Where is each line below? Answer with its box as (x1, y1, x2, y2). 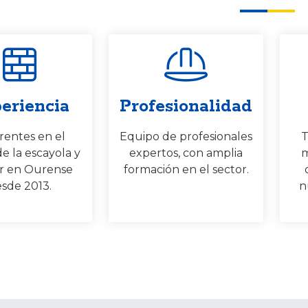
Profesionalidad (120, 96, 253, 118)
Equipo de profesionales (120, 130, 253, 143)
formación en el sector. (123, 163, 249, 176)
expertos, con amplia (129, 146, 243, 159)
